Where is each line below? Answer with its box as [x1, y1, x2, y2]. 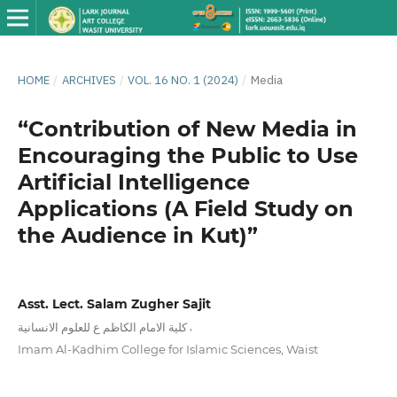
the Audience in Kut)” [17, 222, 258, 248]
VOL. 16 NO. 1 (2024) [128, 71, 239, 89]
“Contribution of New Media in [17, 115, 357, 142]
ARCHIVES [61, 71, 116, 89]
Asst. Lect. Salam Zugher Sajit [17, 295, 211, 312]
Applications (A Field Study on [17, 195, 354, 222]
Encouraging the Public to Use [17, 142, 358, 168]
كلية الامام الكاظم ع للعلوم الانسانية [17, 319, 187, 334]
